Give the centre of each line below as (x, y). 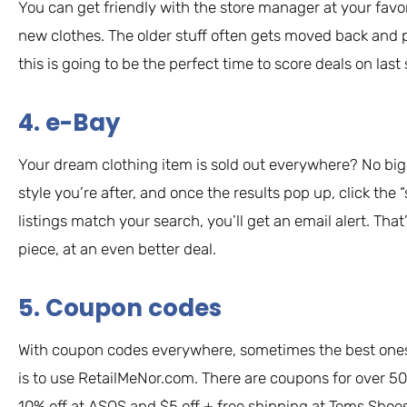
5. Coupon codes (120, 308)
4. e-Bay (69, 123)
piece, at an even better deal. (117, 249)
